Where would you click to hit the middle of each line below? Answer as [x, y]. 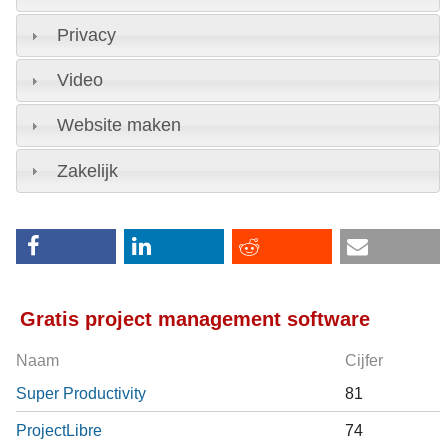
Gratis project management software [194, 319]
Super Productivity [80, 393]
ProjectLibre [58, 430]
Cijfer [363, 361]
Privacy [86, 35]
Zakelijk [87, 170]
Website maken [118, 125]
